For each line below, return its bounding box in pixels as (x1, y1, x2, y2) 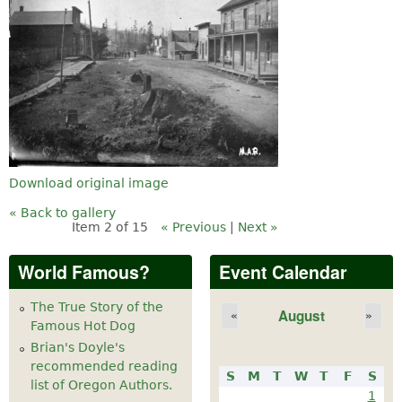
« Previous (160, 219, 226, 234)
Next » (237, 219, 278, 234)
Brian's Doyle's (31, 340, 125, 355)
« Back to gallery (9, 205, 116, 220)
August (278, 305, 325, 326)
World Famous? (18, 258, 150, 284)
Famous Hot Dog (31, 318, 135, 333)
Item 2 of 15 (71, 219, 148, 234)
